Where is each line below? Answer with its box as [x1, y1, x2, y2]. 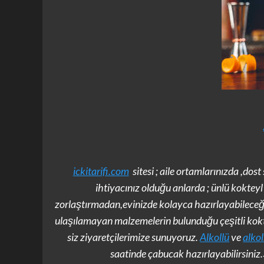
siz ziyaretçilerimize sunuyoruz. [67, 230, 200, 243]
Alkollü [200, 230, 230, 243]
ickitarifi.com [72, 164, 129, 177]
